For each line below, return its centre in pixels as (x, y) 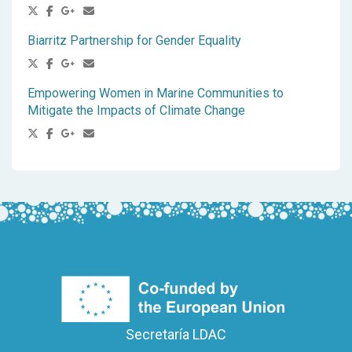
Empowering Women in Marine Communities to (156, 93)
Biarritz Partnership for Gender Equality (134, 41)
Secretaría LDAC (176, 334)
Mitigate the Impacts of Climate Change (136, 111)
